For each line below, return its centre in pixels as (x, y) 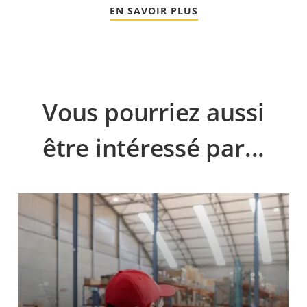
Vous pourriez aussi (153, 112)
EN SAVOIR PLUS (153, 10)
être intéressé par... (153, 147)
